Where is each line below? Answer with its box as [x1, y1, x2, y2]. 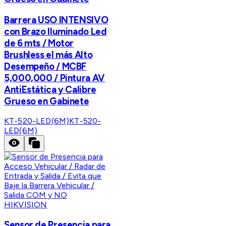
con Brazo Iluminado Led [4, 25, 107, 37]
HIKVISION [4, 200, 47, 210]
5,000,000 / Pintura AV [4, 72, 105, 84]
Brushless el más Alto [4, 48, 93, 61]
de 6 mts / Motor [4, 37, 74, 49]
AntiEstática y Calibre [4, 83, 96, 95]
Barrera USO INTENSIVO [4, 14, 108, 26]
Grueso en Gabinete [4, 95, 89, 107]
